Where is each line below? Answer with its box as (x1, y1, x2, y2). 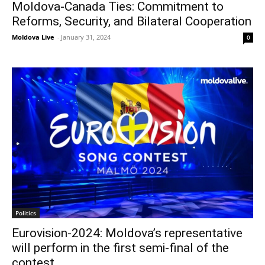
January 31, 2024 (61, 32, 111, 41)
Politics (15, 208, 36, 217)
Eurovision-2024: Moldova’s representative (12, 225, 243, 240)
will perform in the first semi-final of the (12, 240, 229, 255)
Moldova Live (12, 32, 54, 41)
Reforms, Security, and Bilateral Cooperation (12, 14, 251, 28)
